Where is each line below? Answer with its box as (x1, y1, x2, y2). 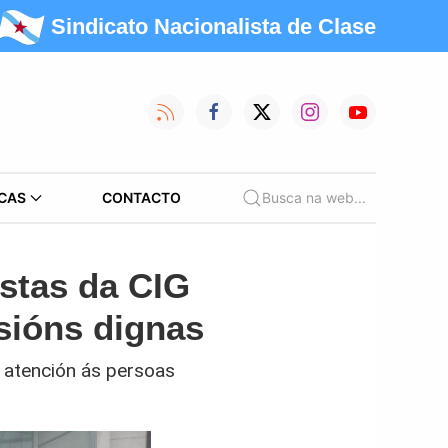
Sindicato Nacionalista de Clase (51, 13, 376, 39)
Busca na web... (261, 189, 366, 206)
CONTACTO (102, 189, 182, 206)
